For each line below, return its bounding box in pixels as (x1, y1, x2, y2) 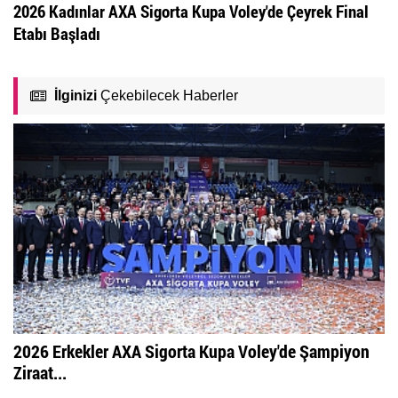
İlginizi (54, 88, 97, 104)
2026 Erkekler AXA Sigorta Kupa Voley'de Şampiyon (13, 338, 370, 362)
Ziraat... (13, 360, 67, 384)
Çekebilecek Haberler (97, 88, 238, 104)
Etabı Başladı (13, 21, 100, 44)
